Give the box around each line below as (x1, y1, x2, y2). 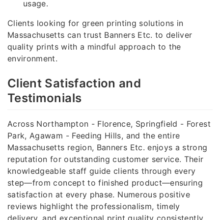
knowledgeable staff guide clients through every (7, 165, 196, 176)
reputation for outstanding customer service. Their (7, 154, 204, 164)
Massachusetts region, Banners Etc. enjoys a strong (7, 142, 208, 152)
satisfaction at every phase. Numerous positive (7, 189, 191, 199)
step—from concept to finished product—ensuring (7, 177, 203, 188)
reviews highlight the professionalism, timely (7, 201, 180, 211)
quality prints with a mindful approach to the (7, 42, 181, 52)
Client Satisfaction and (7, 76, 141, 91)
